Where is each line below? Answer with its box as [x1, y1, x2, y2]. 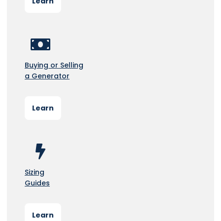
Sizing [25, 167, 44, 177]
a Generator [25, 71, 70, 81]
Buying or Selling [25, 60, 83, 70]
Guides [25, 178, 50, 188]
